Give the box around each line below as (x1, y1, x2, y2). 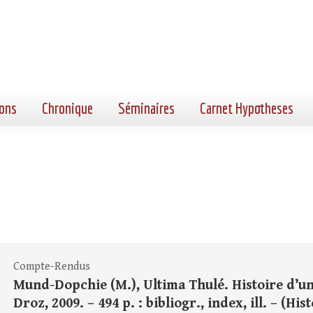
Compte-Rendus (13, 260, 90, 273)
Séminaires (118, 99, 175, 117)
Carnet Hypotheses (200, 99, 293, 117)
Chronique (42, 99, 93, 117)
